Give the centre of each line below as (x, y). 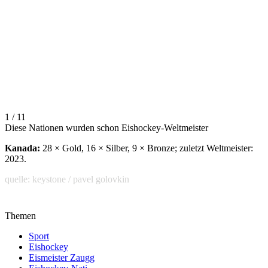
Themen (20, 215)
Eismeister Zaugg (62, 257)
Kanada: (22, 148)
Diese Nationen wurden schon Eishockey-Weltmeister (106, 127)
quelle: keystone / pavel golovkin (67, 179)
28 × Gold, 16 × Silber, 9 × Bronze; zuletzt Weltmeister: (147, 148)
